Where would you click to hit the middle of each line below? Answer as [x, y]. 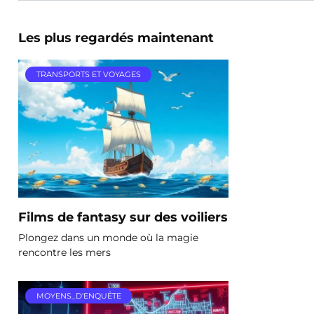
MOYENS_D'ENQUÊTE [78, 295]
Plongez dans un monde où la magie [108, 237]
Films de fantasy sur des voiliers [123, 217]
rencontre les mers [64, 252]
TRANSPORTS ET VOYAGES [88, 74]
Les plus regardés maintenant [116, 37]
